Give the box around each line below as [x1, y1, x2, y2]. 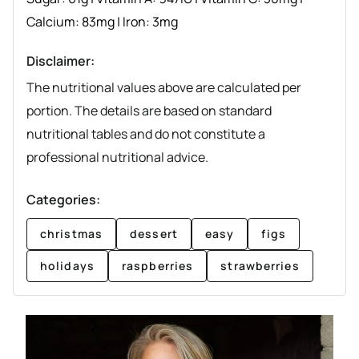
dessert [130, 226, 178, 242]
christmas [40, 226, 103, 242]
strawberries [220, 258, 300, 274]
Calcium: [26, 13, 82, 31]
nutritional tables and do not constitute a [26, 125, 265, 143]
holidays [40, 258, 95, 274]
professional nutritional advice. [26, 148, 208, 167]
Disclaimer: [26, 52, 95, 71]
